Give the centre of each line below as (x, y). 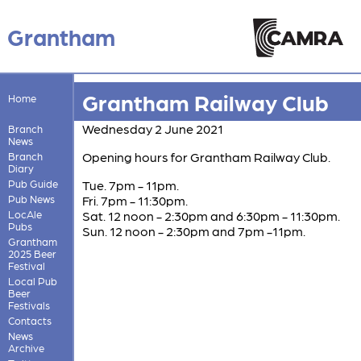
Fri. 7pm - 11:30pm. (135, 200)
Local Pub (32, 280)
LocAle (25, 214)
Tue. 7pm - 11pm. (130, 185)
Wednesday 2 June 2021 (152, 128)
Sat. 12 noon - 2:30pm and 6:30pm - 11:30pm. (211, 215)
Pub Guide (33, 183)
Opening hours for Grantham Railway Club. (206, 156)
